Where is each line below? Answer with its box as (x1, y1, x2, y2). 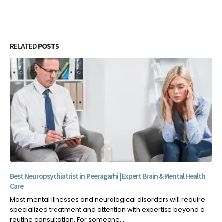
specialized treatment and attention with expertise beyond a (10, 205, 205, 215)
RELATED (10, 41, 38, 51)
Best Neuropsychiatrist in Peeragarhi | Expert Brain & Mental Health (10, 171, 206, 181)
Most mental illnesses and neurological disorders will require (10, 195, 205, 205)
